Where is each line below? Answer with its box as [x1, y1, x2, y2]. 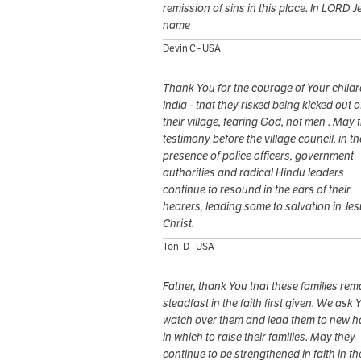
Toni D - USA [163, 240, 214, 253]
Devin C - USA [163, 42, 221, 55]
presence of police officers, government [163, 148, 354, 164]
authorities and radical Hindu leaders [163, 165, 344, 180]
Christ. [163, 216, 194, 231]
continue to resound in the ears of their [163, 182, 351, 197]
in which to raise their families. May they [163, 330, 355, 345]
